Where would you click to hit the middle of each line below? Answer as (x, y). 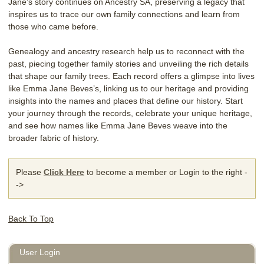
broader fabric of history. (54, 138)
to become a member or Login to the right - (166, 172)
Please (30, 172)
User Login (40, 253)
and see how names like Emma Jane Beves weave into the (118, 125)
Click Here (64, 172)
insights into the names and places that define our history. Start (126, 100)
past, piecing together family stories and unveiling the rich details (128, 63)
